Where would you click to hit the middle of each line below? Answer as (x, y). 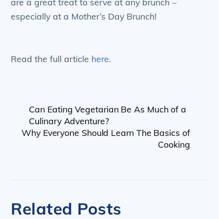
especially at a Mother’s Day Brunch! (84, 16)
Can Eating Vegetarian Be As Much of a (108, 109)
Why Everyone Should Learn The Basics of (106, 132)
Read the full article (51, 59)
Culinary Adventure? (69, 120)
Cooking (174, 144)
